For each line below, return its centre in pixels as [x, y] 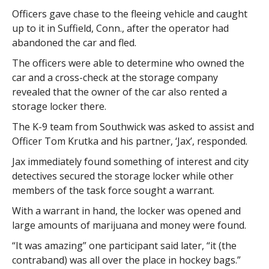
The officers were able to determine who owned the [128, 63]
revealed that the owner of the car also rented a [119, 92]
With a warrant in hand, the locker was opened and [126, 210]
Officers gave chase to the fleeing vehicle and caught [129, 14]
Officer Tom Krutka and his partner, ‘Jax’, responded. [129, 141]
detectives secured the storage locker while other [122, 176]
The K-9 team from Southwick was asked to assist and [133, 126]
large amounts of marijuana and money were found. [129, 225]
